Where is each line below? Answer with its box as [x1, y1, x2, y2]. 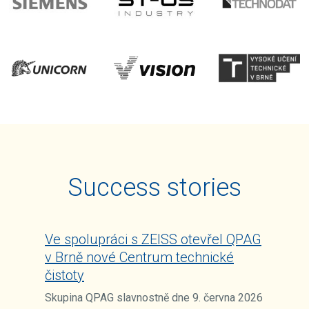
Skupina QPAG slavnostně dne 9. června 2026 [45, 291, 263, 305]
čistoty [45, 267, 84, 284]
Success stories [68, 173, 241, 203]
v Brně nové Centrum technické [45, 249, 234, 266]
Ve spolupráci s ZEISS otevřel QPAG [45, 231, 261, 248]
